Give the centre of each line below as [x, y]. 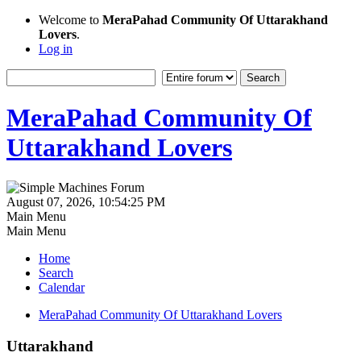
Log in [56, 49]
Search [56, 272]
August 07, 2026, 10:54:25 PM [86, 201]
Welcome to [71, 20]
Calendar [62, 287]
